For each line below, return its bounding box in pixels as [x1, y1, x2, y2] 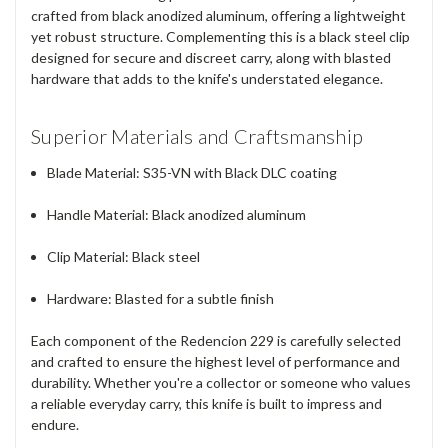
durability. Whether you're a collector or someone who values [31, 373, 411, 391]
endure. [31, 415, 79, 433]
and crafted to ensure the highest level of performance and [31, 352, 400, 370]
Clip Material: [47, 247, 130, 265]
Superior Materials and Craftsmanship [31, 123, 363, 148]
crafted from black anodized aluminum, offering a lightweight [31, 6, 406, 24]
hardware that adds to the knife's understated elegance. [31, 69, 383, 87]
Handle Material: [47, 205, 150, 223]
